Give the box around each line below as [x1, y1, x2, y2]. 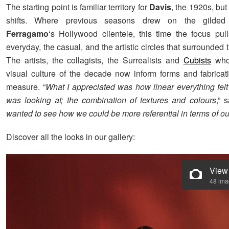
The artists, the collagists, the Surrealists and [6, 54, 184, 66]
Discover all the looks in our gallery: [6, 130, 135, 143]
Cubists [183, 54, 211, 66]
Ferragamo [6, 27, 49, 39]
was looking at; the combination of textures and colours [6, 94, 216, 106]
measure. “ [6, 80, 45, 93]
